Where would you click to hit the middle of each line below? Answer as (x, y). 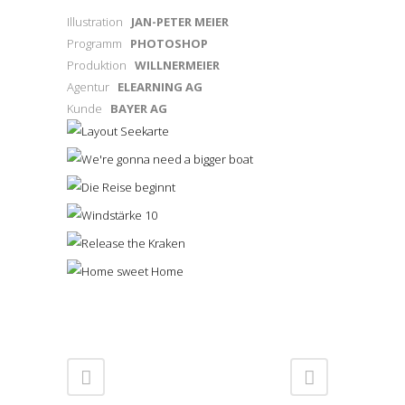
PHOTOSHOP (169, 43)
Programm (99, 43)
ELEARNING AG (160, 86)
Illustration (99, 21)
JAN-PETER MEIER (180, 21)
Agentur (92, 86)
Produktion (101, 65)
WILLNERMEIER (177, 65)
